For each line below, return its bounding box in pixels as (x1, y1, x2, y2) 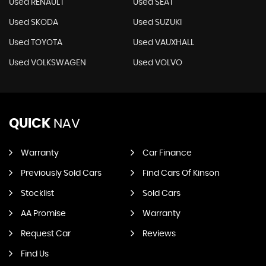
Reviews (142, 230, 176, 238)
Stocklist (21, 189, 54, 198)
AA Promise (21, 210, 66, 218)
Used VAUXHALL (132, 39, 194, 47)
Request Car (21, 230, 71, 238)
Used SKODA (9, 18, 58, 27)
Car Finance (142, 149, 192, 157)
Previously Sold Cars (21, 169, 102, 178)
